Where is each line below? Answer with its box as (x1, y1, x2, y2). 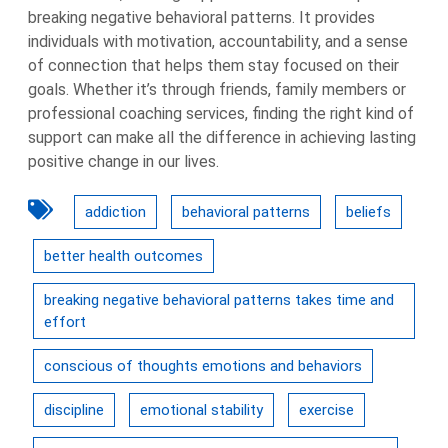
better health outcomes (44, 247, 203, 265)
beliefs (346, 203, 391, 221)
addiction (85, 203, 146, 221)
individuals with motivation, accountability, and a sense (28, 32, 408, 51)
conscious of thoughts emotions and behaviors (44, 357, 362, 375)
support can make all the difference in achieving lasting (28, 128, 416, 147)
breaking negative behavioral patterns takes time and (44, 291, 394, 309)
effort (44, 313, 86, 331)
